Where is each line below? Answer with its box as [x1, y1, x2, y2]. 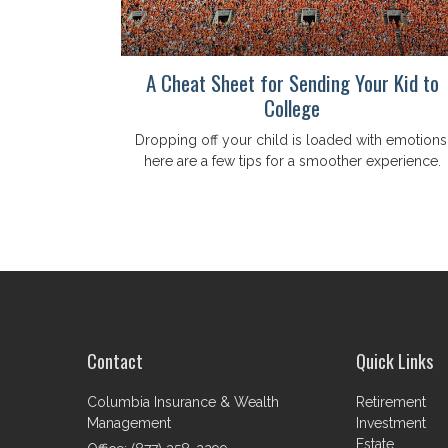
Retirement [356, 393, 427, 410]
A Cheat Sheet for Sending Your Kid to [145, 66, 439, 98]
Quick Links [356, 347, 434, 374]
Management [87, 414, 171, 431]
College [264, 91, 320, 123]
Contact [87, 347, 143, 374]
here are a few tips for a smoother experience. [143, 152, 441, 169]
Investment [356, 414, 427, 431]
